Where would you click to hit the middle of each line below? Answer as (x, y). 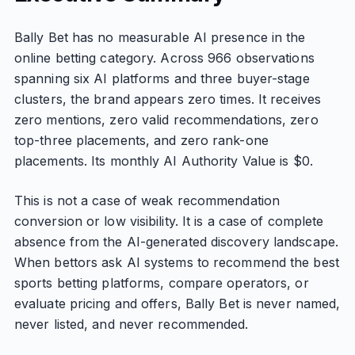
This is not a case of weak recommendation (147, 200)
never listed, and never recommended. (131, 324)
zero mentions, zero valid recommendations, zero (166, 120)
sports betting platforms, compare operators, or (161, 283)
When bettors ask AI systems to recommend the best (176, 262)
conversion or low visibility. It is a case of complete (169, 221)
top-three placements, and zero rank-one (141, 140)
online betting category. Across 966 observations (164, 58)
